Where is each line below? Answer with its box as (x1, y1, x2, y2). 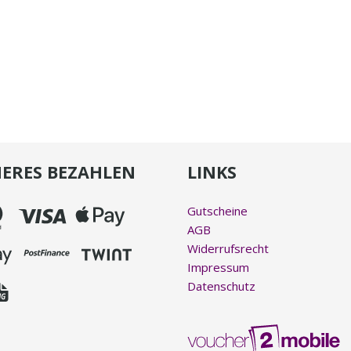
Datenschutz (187, 277, 255, 294)
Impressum (187, 259, 249, 275)
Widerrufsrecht (187, 240, 269, 256)
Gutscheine (187, 202, 248, 219)
